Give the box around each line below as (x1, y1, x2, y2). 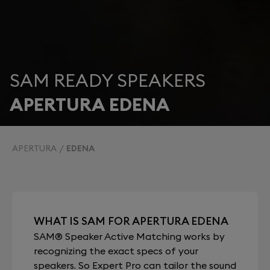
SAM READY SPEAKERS (10, 69, 206, 92)
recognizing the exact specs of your (34, 245, 198, 257)
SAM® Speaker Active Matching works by (34, 230, 225, 242)
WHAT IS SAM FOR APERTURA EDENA (34, 214, 228, 228)
